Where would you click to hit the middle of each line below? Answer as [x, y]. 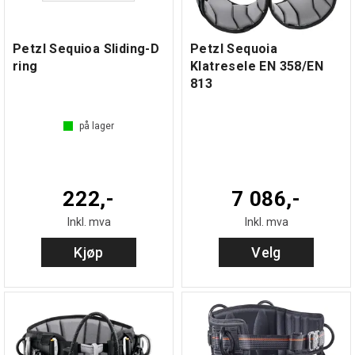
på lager [97, 126]
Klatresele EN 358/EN [257, 66]
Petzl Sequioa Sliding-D [86, 48]
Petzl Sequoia [234, 48]
